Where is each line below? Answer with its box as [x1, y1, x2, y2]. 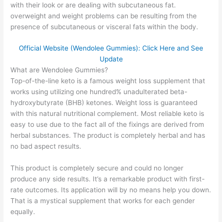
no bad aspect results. [10, 142, 82, 151]
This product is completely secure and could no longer [10, 164, 184, 172]
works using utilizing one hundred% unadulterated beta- [10, 88, 188, 96]
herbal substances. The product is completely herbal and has [10, 131, 206, 140]
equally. [10, 208, 36, 216]
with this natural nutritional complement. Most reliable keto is [10, 110, 205, 118]
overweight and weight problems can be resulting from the [10, 11, 197, 20]
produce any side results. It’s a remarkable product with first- [10, 175, 205, 183]
